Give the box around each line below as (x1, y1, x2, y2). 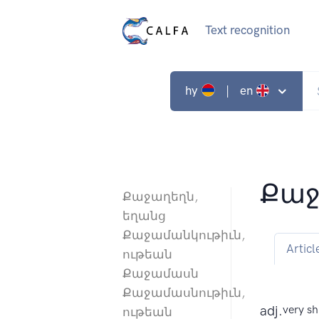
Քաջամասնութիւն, (122, 286, 245, 300)
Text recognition (204, 23, 290, 38)
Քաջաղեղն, (122, 189, 198, 204)
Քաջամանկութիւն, (122, 228, 245, 243)
